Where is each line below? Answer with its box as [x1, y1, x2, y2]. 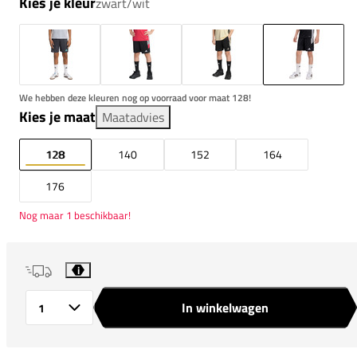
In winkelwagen [182, 297, 269, 317]
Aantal [25, 307, 38, 315]
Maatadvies [102, 107, 164, 127]
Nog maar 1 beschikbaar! [19, 206, 131, 223]
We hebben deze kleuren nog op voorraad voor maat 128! [19, 89, 251, 105]
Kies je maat [19, 105, 96, 127]
